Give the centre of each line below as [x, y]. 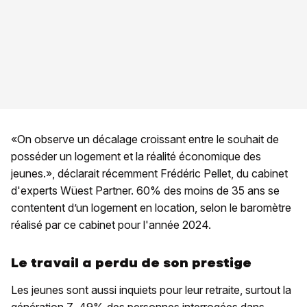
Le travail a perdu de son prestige [131, 262]
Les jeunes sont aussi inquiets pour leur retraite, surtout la [151, 290]
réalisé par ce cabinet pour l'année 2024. [111, 224]
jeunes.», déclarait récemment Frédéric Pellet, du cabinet [149, 173]
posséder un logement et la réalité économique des [136, 156]
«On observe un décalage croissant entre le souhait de [145, 139]
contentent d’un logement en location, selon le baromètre [151, 207]
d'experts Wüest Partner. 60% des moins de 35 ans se [145, 190]
